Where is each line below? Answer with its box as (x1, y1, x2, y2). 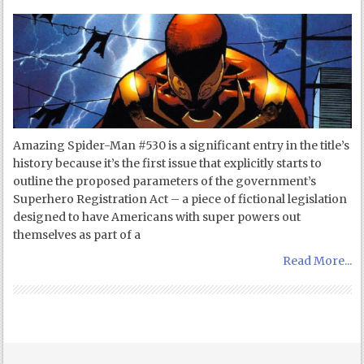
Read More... (282, 253, 352, 268)
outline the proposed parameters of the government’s (13, 173, 317, 188)
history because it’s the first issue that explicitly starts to (13, 155, 323, 171)
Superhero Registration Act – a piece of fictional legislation (13, 191, 348, 206)
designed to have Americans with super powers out (13, 209, 301, 224)
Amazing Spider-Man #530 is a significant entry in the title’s (13, 137, 350, 153)
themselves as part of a (13, 227, 141, 242)
